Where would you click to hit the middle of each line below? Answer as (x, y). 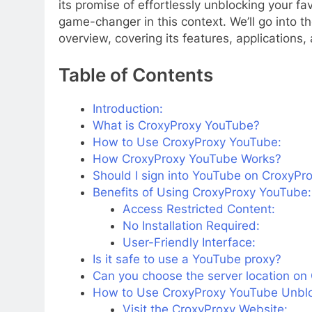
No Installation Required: (191, 226)
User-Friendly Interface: (189, 243)
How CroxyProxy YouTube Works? (187, 159)
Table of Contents (136, 75)
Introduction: (127, 109)
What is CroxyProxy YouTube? (176, 126)
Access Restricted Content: (198, 209)
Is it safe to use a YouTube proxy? (187, 259)
